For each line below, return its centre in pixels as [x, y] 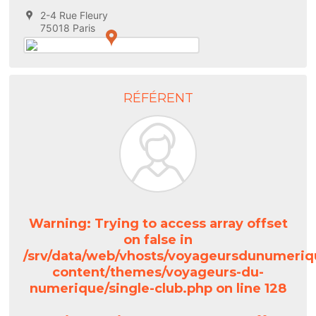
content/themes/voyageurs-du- [158, 272]
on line [238, 288]
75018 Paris [68, 28]
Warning [57, 224]
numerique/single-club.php [121, 288]
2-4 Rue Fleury [74, 15]
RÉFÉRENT [158, 98]
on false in [158, 240]
